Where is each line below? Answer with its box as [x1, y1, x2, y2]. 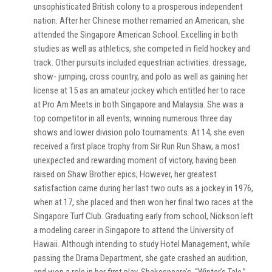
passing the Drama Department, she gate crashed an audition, [33, 253, 248, 263]
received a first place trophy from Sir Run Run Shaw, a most [33, 141, 240, 152]
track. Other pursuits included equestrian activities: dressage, [33, 57, 246, 68]
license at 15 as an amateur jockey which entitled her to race [33, 85, 245, 96]
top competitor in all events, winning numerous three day [33, 113, 232, 124]
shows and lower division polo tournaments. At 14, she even [33, 127, 245, 138]
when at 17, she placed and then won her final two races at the [33, 197, 253, 208]
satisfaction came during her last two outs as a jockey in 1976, [33, 183, 253, 194]
